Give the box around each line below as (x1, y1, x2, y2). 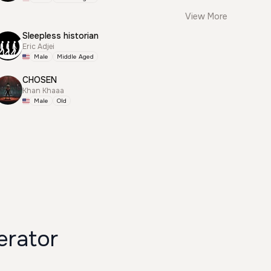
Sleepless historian (22, 30, 99, 41)
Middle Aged (57, 53, 94, 60)
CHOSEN (22, 74, 57, 85)
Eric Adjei (22, 42, 55, 51)
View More (185, 11, 227, 22)
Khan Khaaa (22, 86, 65, 96)
